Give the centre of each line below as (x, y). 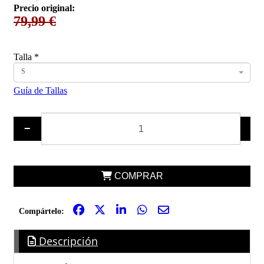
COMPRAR (138, 176)
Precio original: (44, 8)
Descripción (67, 241)
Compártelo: (41, 211)
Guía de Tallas (40, 90)
